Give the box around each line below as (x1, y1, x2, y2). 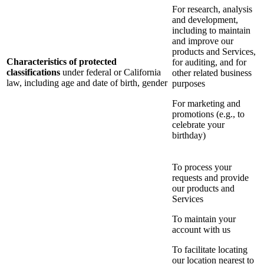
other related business (172, 68, 252, 78)
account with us (172, 225, 230, 235)
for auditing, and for (172, 57, 246, 68)
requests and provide (172, 173, 249, 183)
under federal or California (62, 67, 161, 78)
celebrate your (172, 120, 225, 130)
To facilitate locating (172, 245, 247, 255)
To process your (172, 162, 232, 173)
